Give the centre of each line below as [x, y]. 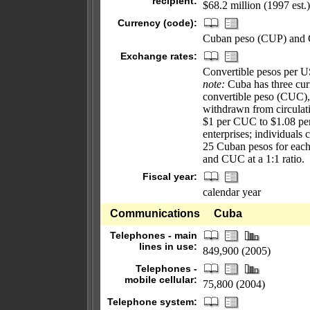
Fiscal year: [170, 176]
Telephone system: [152, 302]
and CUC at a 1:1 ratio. [254, 159]
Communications [155, 213]
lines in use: [168, 246]
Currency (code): [157, 23]
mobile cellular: [161, 280]
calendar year [232, 192]
